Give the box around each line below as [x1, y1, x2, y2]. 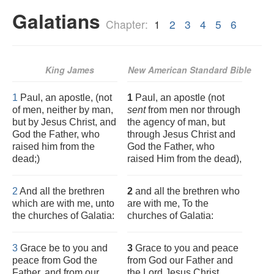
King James [45, 64, 94, 76]
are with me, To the [127, 198, 209, 209]
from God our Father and [127, 255, 233, 265]
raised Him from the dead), [127, 154, 242, 164]
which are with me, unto [12, 198, 114, 209]
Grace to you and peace [133, 243, 239, 253]
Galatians [12, 7, 106, 35]
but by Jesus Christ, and [12, 117, 116, 127]
